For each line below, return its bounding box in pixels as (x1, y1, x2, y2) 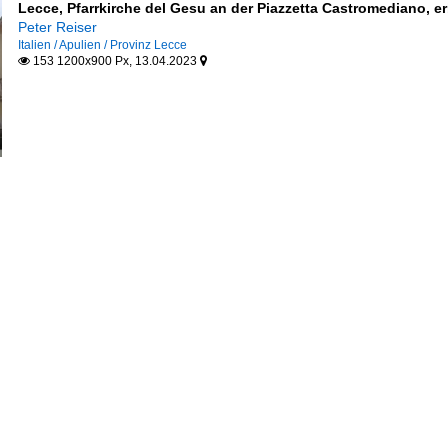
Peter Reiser (17, 19, 97, 35)
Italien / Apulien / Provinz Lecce (17, 38, 187, 52)
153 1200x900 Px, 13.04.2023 (29, 54, 200, 68)
